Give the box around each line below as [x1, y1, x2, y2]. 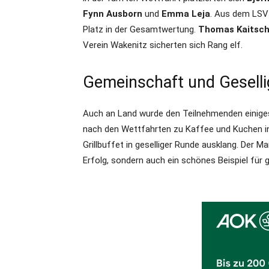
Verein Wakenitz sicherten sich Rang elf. [83, 40, 243, 51]
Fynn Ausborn [83, 8, 142, 20]
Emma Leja [162, 8, 210, 20]
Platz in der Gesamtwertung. [83, 24, 198, 35]
